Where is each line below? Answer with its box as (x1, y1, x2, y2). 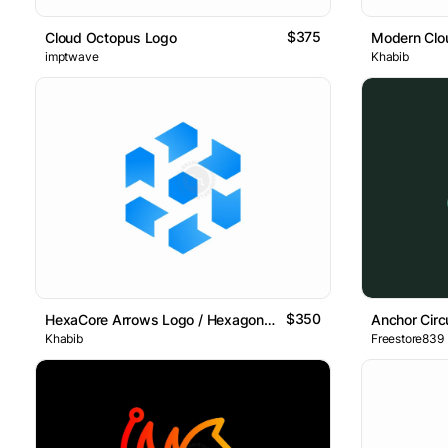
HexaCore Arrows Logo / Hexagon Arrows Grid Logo (263, 311, 275, 329)
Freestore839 (371, 331, 444, 347)
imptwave (45, 48, 99, 64)
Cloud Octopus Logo (45, 28, 177, 46)
